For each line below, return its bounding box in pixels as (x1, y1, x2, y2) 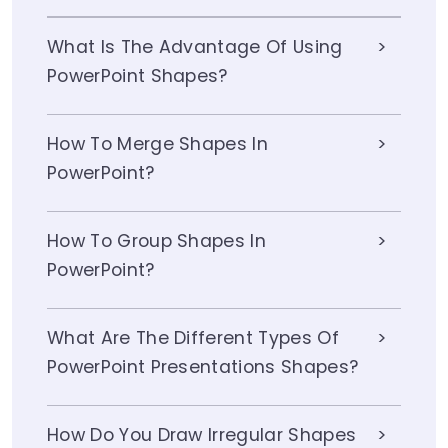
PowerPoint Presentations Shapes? (47, 355, 359, 380)
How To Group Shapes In (47, 229, 267, 254)
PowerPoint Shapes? (47, 64, 228, 89)
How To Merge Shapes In (47, 132, 269, 157)
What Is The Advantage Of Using (47, 35, 343, 60)
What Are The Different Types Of (47, 326, 339, 351)
